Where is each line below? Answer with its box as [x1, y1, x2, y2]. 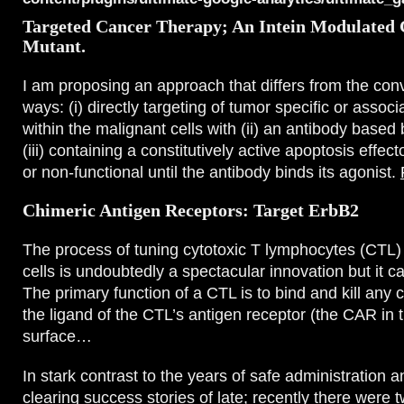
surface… [23, 327, 92, 345]
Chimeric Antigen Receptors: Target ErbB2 [23, 201, 359, 220]
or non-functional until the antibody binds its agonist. [23, 163, 400, 181]
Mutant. [23, 37, 86, 56]
